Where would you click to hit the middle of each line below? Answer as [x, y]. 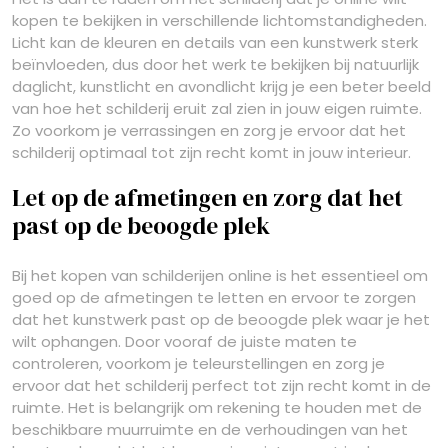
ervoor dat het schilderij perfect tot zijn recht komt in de [221, 385]
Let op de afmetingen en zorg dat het [207, 198]
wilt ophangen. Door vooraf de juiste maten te [184, 341]
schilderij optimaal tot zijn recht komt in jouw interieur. [211, 152]
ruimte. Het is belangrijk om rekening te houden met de [217, 407]
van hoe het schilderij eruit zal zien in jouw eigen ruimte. [217, 108]
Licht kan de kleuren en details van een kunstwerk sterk [215, 42]
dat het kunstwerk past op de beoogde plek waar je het [221, 319]
